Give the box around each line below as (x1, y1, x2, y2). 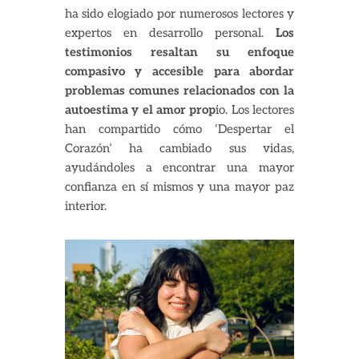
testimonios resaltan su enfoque (64, 45, 295, 60)
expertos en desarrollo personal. (64, 26, 276, 41)
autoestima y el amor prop (64, 103, 216, 118)
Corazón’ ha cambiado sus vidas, (64, 141, 295, 156)
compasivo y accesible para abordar (64, 64, 295, 79)
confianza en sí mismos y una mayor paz (64, 179, 295, 195)
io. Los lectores (216, 103, 295, 118)
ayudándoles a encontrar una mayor (64, 160, 295, 175)
